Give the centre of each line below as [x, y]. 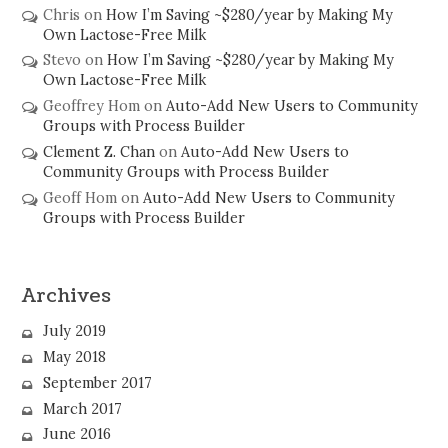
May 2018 [74, 357]
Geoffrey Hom [91, 106]
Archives [67, 295]
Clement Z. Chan [98, 151]
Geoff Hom [79, 197]
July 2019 [74, 331]
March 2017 [82, 408]
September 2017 [97, 382]
